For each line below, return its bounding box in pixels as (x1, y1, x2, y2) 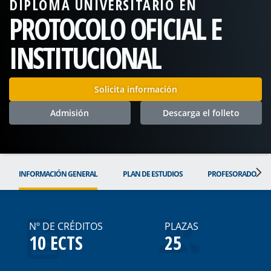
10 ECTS (29, 230, 83, 255)
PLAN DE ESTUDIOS (122, 168, 183, 179)
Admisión (50, 106, 90, 119)
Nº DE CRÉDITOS (29, 219, 103, 233)
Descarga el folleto (163, 106, 240, 119)
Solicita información (94, 83, 177, 95)
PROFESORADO (207, 168, 257, 179)
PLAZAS (165, 219, 198, 233)
